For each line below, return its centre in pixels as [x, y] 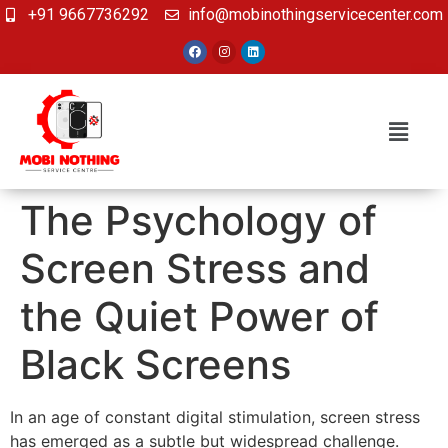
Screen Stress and [195, 269]
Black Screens [155, 365]
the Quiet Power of [199, 317]
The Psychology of [198, 221]
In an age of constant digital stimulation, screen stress [215, 417]
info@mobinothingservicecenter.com [315, 14]
